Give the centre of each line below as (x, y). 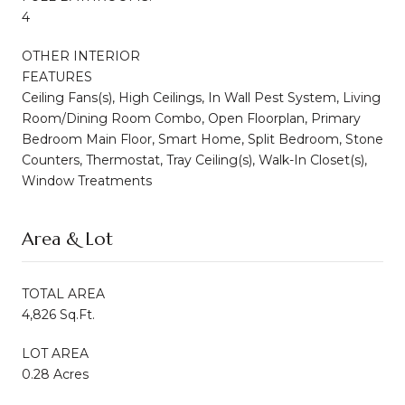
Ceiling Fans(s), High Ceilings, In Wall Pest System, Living (201, 97)
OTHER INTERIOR (81, 56)
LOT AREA (55, 353)
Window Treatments (87, 180)
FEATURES (57, 76)
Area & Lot (67, 239)
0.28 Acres (55, 374)
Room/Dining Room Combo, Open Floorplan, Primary (191, 118)
